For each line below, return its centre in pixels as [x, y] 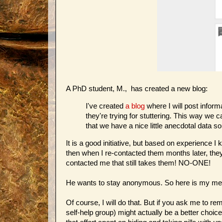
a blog [135, 106]
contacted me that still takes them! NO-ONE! [138, 163]
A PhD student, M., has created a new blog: [137, 89]
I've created [106, 106]
